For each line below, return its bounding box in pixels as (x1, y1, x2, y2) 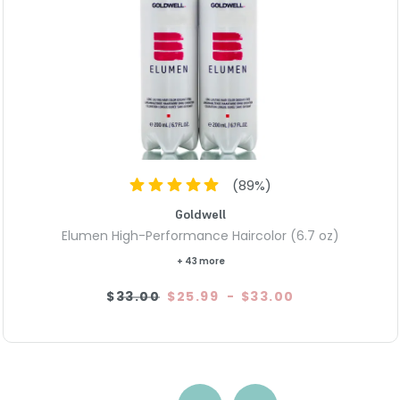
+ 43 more (176, 254, 225, 269)
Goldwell (175, 206, 226, 223)
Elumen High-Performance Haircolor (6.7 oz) (62, 227, 339, 246)
